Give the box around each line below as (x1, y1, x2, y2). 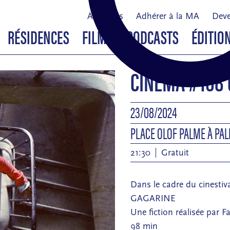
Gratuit (161, 147, 189, 159)
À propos (87, 11, 123, 22)
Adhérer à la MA (136, 11, 199, 22)
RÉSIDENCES (7, 23, 69, 50)
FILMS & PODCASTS (82, 23, 179, 50)
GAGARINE (130, 193, 176, 204)
